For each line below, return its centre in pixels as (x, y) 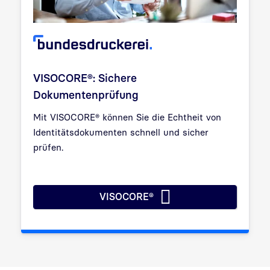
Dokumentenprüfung (86, 95)
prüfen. (48, 147)
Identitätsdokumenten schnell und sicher (121, 132)
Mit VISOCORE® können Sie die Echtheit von (127, 117)
